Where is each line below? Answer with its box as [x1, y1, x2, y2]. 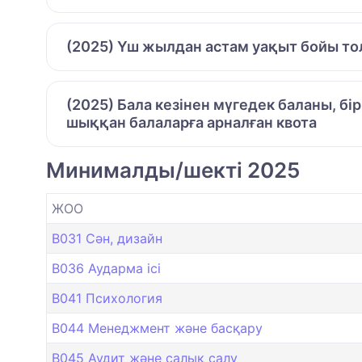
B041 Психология [52, 290, 162, 307]
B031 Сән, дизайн [52, 230, 162, 247]
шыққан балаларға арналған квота [66, 114, 317, 132]
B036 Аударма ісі [52, 260, 161, 277]
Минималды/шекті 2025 [46, 158, 300, 183]
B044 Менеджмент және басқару [52, 320, 263, 337]
